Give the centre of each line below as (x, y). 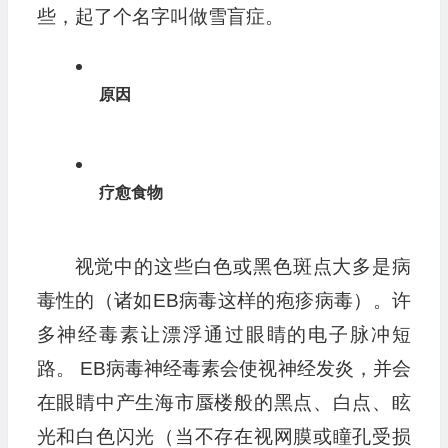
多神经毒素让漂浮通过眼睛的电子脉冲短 (223, 334)
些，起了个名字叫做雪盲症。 (160, 16)
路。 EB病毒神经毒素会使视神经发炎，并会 (223, 368)
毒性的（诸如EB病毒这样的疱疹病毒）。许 (223, 300)
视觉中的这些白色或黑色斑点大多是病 (242, 266)
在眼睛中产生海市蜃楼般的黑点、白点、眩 (223, 402)
